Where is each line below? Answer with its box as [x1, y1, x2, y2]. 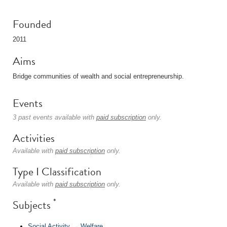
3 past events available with [13, 113, 96, 121]
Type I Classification [13, 163, 101, 180]
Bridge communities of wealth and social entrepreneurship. [13, 72, 184, 80]
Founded [13, 16, 52, 32]
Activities [13, 130, 55, 146]
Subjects [13, 197, 53, 213]
